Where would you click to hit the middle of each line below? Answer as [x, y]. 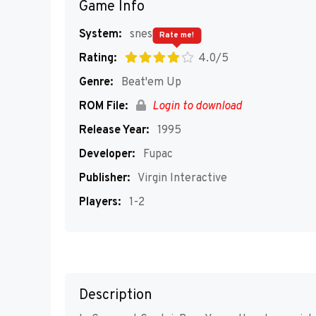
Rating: [98, 59]
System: [100, 35]
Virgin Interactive [181, 178]
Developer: [107, 154]
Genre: [96, 83]
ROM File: [103, 107]
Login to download [196, 107]
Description [116, 296]
